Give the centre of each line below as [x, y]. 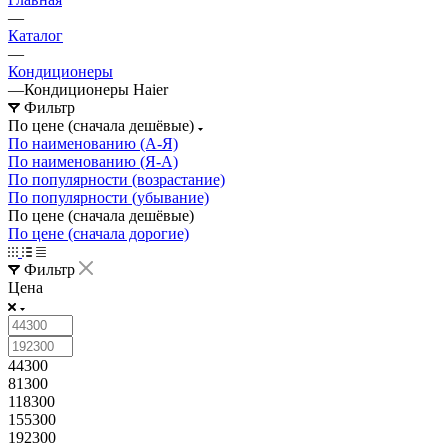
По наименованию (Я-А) [93, 161]
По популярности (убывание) [108, 197]
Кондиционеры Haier [96, 89]
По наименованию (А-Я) [93, 143]
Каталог [35, 35]
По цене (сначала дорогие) [98, 233]
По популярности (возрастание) [116, 179]
